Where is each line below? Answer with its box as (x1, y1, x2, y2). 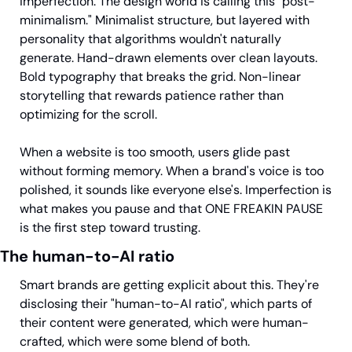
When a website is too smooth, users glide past (20, 143, 290, 160)
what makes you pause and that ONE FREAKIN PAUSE (20, 200, 323, 217)
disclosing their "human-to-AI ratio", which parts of (20, 295, 312, 312)
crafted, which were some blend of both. (20, 332, 250, 350)
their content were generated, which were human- (20, 313, 309, 331)
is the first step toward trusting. (20, 218, 200, 236)
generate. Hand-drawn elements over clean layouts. (20, 49, 317, 66)
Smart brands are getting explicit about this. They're (20, 276, 319, 293)
